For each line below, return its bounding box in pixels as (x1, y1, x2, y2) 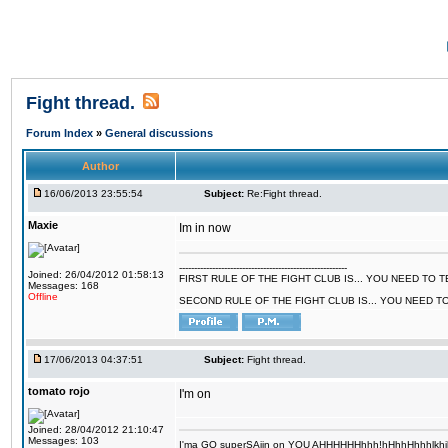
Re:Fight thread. (247, 188, 322, 199)
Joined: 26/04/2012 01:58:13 (28, 269, 164, 280)
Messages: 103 (28, 435, 99, 446)
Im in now (179, 221, 231, 235)
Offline (28, 291, 58, 302)
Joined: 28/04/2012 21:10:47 (28, 424, 164, 435)
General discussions (105, 127, 213, 139)
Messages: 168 (28, 280, 99, 291)
